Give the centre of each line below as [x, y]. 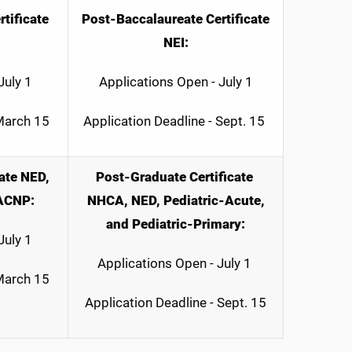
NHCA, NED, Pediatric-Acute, [176, 200]
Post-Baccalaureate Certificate [176, 18]
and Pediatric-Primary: [176, 224]
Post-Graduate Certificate [176, 176]
